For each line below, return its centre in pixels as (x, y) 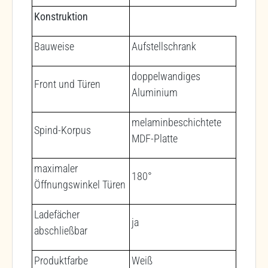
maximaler (56, 168)
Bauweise (54, 46)
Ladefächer (57, 214)
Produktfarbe (61, 260)
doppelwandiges (166, 76)
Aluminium (155, 92)
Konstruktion (61, 16)
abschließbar (61, 230)
